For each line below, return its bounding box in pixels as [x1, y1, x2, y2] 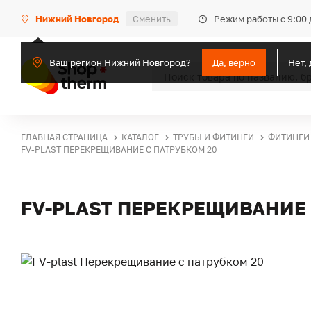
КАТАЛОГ [121, 132, 159, 142]
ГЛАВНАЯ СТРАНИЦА [21, 132, 108, 142]
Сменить [133, 13, 171, 24]
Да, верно [212, 57, 255, 68]
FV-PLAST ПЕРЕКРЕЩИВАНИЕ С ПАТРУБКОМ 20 [21, 144, 217, 155]
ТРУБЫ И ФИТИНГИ [173, 132, 254, 142]
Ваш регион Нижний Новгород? [49, 56, 191, 68]
